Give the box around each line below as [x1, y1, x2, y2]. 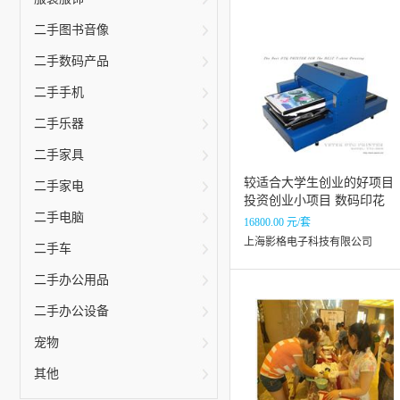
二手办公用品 [34, 273, 109, 287]
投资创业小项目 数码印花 [244, 194, 385, 207]
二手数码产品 [34, 54, 109, 68]
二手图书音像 [34, 23, 109, 37]
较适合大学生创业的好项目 [244, 176, 394, 189]
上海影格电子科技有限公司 [244, 236, 372, 248]
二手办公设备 [34, 304, 109, 318]
